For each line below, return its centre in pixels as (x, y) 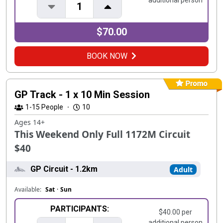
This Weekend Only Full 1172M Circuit (102, 134)
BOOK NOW (107, 56)
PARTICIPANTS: (79, 209)
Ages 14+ (30, 122)
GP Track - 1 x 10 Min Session (82, 95)
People (52, 107)
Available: (28, 189)
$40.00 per (176, 212)
